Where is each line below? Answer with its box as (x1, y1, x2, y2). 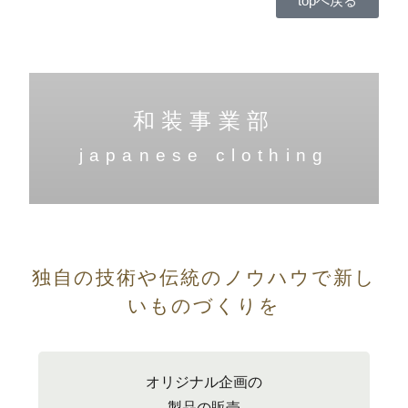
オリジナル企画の (146, 374, 262, 391)
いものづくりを (127, 295, 281, 317)
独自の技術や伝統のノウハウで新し (31, 267, 377, 289)
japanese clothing (78, 146, 330, 166)
